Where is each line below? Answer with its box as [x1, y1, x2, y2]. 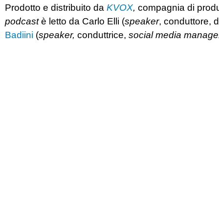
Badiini [5, 29, 33, 40]
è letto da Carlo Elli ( [39, 16, 125, 26]
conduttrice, [75, 29, 129, 40]
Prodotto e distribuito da [5, 2, 107, 13]
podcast [5, 16, 39, 26]
